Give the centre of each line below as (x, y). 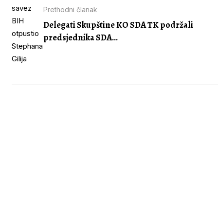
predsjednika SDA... (81, 37)
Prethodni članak (70, 9)
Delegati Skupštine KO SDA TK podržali (118, 25)
